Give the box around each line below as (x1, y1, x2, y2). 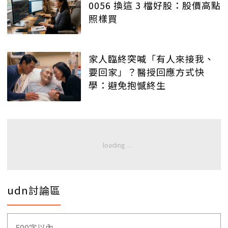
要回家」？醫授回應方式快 (89, 65, 205, 79)
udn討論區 (7, 182, 61, 197)
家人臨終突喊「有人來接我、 (89, 52, 214, 66)
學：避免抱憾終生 (89, 78, 166, 92)
